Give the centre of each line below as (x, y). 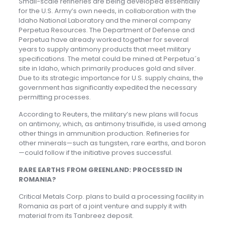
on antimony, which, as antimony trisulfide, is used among (112, 124)
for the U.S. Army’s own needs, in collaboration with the (107, 11)
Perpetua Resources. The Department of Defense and (106, 30)
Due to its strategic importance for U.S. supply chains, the (111, 78)
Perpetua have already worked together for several (103, 40)
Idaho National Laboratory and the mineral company (104, 21)
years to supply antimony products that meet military (104, 49)
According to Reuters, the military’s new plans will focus (108, 115)
